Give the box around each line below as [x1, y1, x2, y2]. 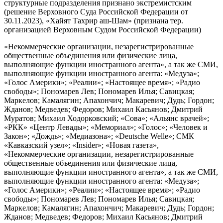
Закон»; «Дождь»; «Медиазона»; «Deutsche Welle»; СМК [4, 131, 194, 140]
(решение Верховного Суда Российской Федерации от [4, 7, 188, 16]
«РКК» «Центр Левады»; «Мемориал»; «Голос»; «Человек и [4, 122, 208, 131]
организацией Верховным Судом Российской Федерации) [4, 25, 201, 34]
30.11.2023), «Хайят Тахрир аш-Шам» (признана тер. [4, 16, 183, 25]
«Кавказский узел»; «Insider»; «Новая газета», [4, 140, 159, 149]
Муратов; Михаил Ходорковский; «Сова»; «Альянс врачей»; [4, 113, 209, 122]
